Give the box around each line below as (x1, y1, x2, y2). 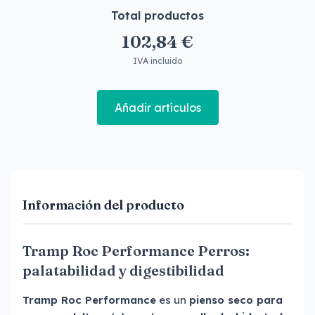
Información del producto (22, 197, 184, 213)
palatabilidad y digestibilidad (22, 262, 224, 279)
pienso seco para (189, 293, 283, 307)
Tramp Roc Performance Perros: (22, 242, 250, 259)
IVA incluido (132, 56, 183, 66)
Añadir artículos (114, 101, 201, 115)
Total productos (111, 8, 204, 22)
